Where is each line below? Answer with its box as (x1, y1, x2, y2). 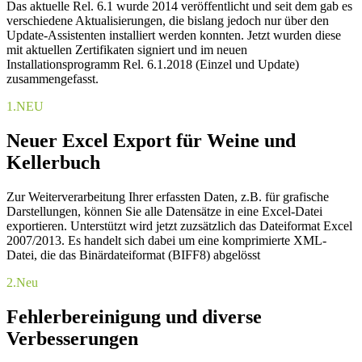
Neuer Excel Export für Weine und (6, 130, 296, 152)
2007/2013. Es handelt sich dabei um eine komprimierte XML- (6, 234, 326, 248)
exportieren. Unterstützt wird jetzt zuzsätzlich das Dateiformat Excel (6, 219, 352, 234)
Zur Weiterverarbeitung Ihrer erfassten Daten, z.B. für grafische (6, 190, 329, 204)
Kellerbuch (6, 152, 100, 174)
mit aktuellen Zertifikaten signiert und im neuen (6, 43, 247, 57)
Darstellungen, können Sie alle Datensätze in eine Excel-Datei (6, 204, 322, 219)
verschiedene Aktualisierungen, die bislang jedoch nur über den (6, 14, 329, 28)
